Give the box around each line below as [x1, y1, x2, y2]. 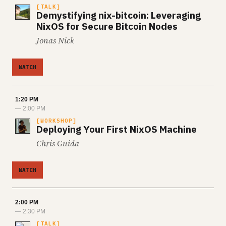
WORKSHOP [40, 117, 73, 124]
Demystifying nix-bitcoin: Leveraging [36, 9, 201, 21]
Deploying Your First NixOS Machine [36, 123, 197, 135]
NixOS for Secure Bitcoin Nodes [36, 20, 178, 32]
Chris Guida [36, 138, 79, 149]
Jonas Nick [36, 35, 74, 46]
